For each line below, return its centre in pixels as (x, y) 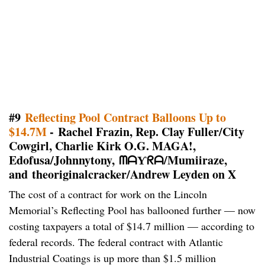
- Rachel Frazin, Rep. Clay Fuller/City (146, 132)
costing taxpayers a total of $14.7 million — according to (132, 226)
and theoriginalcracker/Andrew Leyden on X (122, 174)
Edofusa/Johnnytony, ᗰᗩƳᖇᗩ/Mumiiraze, (118, 160)
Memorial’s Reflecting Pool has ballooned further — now (132, 210)
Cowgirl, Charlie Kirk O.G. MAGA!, (102, 146)
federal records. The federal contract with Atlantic (116, 242)
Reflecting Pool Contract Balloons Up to (125, 118)
